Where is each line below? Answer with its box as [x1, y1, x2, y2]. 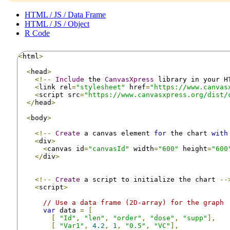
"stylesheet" [76, 83, 125, 91]
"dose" [150, 214, 175, 222]
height [179, 144, 207, 152]
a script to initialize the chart [80, 175, 220, 183]
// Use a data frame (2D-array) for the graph [43, 198, 224, 206]
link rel [39, 83, 72, 91]
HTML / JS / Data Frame [25, 10, 106, 19]
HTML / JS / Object [25, 19, 89, 28]
